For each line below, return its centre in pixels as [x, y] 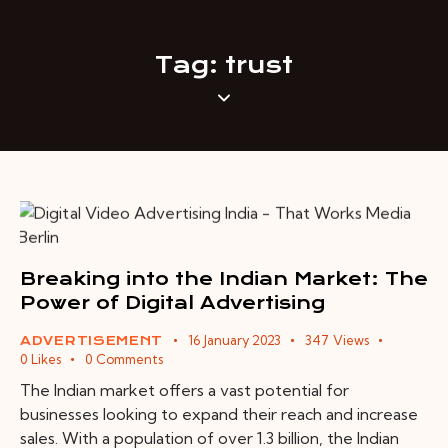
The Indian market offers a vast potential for [184, 390]
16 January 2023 [234, 339]
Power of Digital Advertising [172, 302]
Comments [129, 358]
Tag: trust [224, 65]
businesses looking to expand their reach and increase [219, 414]
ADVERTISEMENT [92, 340]
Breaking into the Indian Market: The [224, 278]
